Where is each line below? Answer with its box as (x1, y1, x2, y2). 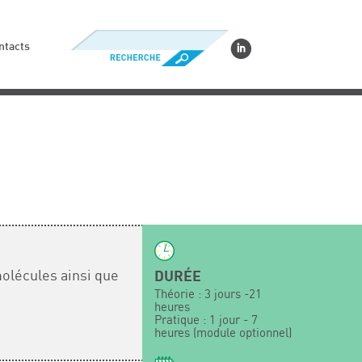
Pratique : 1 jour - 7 (154, 314, 258, 327)
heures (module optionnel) (154, 326, 292, 340)
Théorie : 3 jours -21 (154, 288, 262, 301)
